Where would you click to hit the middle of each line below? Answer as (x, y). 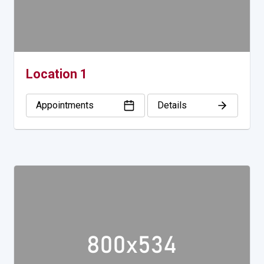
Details (172, 105)
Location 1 (57, 74)
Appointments (65, 105)
